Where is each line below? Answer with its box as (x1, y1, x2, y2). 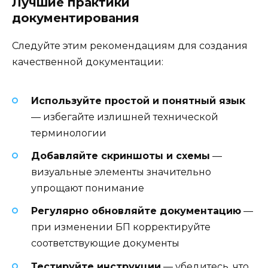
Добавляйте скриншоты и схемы (31, 150, 210, 162)
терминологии (31, 127, 106, 139)
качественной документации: (12, 56, 163, 68)
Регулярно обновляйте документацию (31, 205, 241, 217)
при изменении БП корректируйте (31, 221, 211, 233)
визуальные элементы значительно (31, 166, 211, 178)
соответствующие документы (31, 237, 179, 249)
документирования (12, 10, 139, 25)
